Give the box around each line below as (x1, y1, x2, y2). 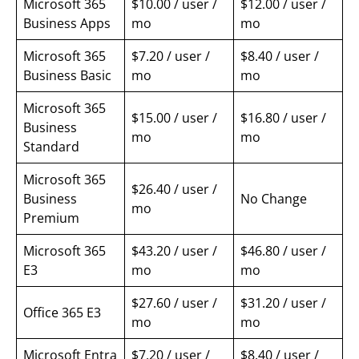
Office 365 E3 (23, 303, 101, 321)
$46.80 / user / (240, 241, 326, 260)
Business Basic (23, 66, 111, 84)
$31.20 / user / (240, 293, 326, 312)
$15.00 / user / (131, 108, 217, 127)
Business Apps (23, 14, 111, 32)
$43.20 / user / (131, 241, 217, 260)
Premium (23, 208, 79, 227)
